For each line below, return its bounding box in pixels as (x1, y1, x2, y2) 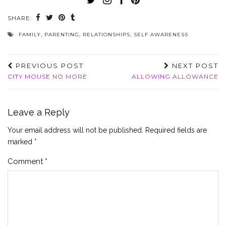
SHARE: (8, 14, 33, 22)
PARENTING (44, 31, 79, 38)
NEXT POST (169, 61, 218, 70)
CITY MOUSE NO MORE (8, 72, 87, 80)
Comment (8, 156, 45, 166)
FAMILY (19, 31, 41, 38)
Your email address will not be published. (8, 126, 143, 134)
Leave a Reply (8, 106, 70, 118)
